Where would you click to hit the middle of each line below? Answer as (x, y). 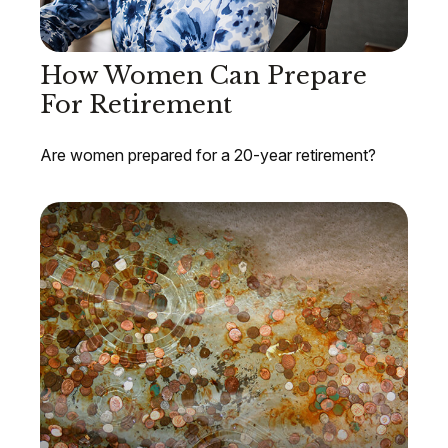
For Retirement (136, 105)
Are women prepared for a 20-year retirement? (208, 155)
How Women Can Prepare (203, 76)
